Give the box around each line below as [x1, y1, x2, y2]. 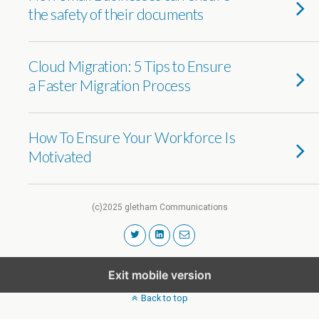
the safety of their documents [28, 5, 204, 23]
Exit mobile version [108, 267, 211, 282]
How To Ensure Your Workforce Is [28, 128, 236, 146]
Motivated [28, 147, 92, 165]
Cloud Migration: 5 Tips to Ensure [28, 57, 231, 75]
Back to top [140, 292, 188, 303]
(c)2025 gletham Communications [91, 202, 228, 212]
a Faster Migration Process [28, 76, 191, 94]
